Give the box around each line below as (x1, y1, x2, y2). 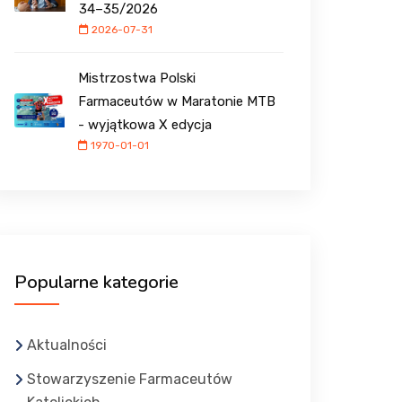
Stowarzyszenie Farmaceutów (27, 371, 232, 389)
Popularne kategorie (14, 270, 179, 295)
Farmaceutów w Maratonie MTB (78, 93, 276, 110)
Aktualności (27, 336, 107, 354)
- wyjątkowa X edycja (78, 117, 213, 134)
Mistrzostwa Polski (78, 70, 197, 87)
